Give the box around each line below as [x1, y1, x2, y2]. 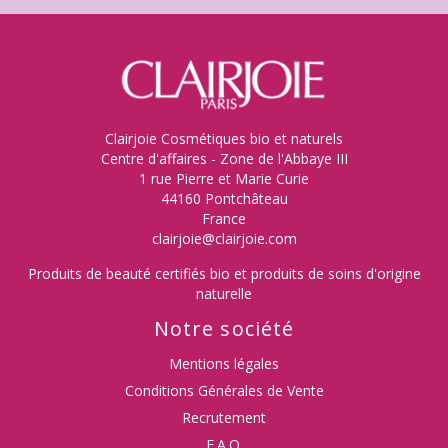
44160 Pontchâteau [160, 188, 288, 208]
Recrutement [182, 407, 266, 427]
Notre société [153, 314, 295, 342]
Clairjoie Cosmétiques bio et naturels [105, 128, 343, 148]
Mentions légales [169, 353, 279, 373]
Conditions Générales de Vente [124, 380, 324, 400]
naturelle [196, 283, 252, 303]
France [202, 208, 246, 228]
